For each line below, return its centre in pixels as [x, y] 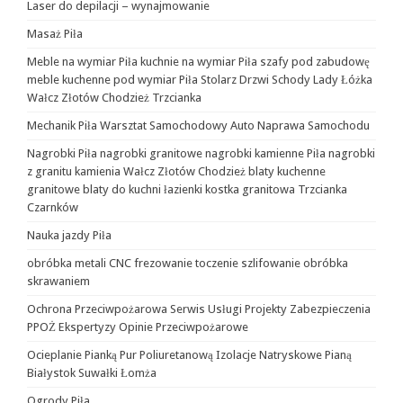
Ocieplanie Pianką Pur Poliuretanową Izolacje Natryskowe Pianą [189, 355]
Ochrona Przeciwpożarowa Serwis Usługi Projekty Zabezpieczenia [199, 309]
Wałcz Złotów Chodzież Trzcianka [114, 98]
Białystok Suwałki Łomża [92, 373]
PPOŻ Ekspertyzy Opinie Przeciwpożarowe [138, 327]
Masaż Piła [55, 34]
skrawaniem [58, 281]
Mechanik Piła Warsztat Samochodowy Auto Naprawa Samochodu [198, 125]
